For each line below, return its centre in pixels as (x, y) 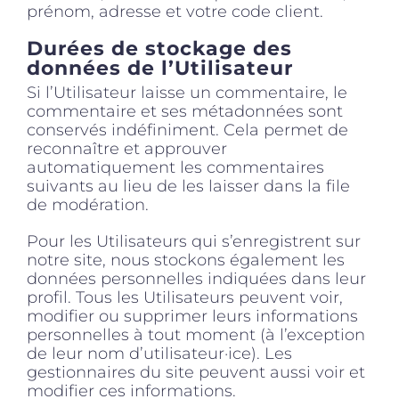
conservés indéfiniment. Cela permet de (187, 130)
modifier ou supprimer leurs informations (192, 317)
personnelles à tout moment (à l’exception (196, 335)
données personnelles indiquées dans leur (196, 279)
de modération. (88, 205)
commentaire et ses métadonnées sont (185, 112)
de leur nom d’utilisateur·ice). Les (159, 354)
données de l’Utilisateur (160, 68)
